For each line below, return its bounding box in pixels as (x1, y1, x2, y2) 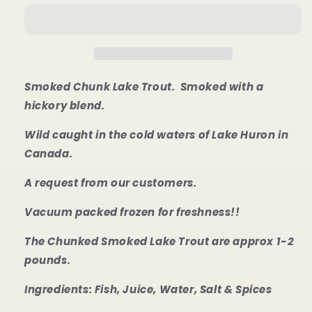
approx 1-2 (233, 233, 295, 249)
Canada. (24, 146, 73, 161)
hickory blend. (24, 97, 105, 113)
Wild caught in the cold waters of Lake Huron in (24, 127, 289, 142)
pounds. (24, 252, 71, 267)
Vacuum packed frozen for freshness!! (24, 204, 240, 219)
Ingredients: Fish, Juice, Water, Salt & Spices (24, 281, 272, 297)
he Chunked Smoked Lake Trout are (31, 233, 231, 249)
